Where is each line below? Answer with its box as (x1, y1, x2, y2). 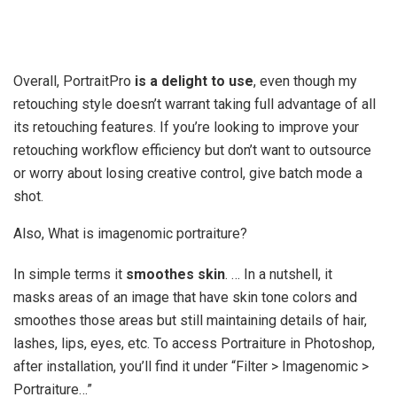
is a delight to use (135, 73, 253, 90)
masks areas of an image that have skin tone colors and (13, 289, 357, 307)
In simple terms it (13, 266, 126, 284)
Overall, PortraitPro (13, 73, 135, 90)
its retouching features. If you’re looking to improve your (13, 119, 359, 136)
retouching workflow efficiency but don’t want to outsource (13, 142, 371, 160)
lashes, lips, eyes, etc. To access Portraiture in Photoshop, (13, 335, 375, 353)
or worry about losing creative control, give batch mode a (13, 165, 362, 183)
